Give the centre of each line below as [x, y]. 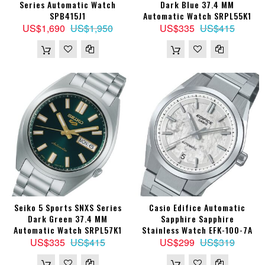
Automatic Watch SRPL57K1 [68, 230]
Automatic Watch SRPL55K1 [197, 16]
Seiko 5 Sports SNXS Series [68, 208]
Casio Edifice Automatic [197, 208]
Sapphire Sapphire [197, 219]
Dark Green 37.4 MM [68, 219]
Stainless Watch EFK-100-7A [197, 230]
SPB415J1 [68, 16]
